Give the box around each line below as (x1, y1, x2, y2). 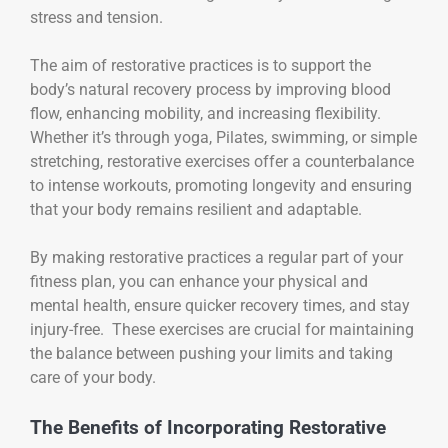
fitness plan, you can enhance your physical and (30, 271, 368, 291)
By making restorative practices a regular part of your (30, 247, 403, 267)
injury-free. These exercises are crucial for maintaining (30, 319, 414, 339)
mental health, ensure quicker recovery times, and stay (30, 295, 410, 315)
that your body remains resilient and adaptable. (30, 199, 362, 219)
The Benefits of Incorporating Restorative (30, 416, 386, 439)
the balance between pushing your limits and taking (30, 343, 393, 363)
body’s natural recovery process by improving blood (30, 79, 391, 99)
